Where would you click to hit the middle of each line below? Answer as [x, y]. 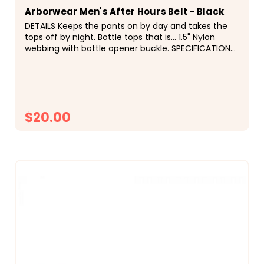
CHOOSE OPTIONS [139, 143]
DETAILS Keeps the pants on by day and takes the [126, 26]
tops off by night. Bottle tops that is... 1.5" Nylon [120, 37]
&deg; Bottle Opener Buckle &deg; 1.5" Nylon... [117, 59]
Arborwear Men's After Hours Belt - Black [124, 11]
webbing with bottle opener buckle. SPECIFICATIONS [130, 48]
